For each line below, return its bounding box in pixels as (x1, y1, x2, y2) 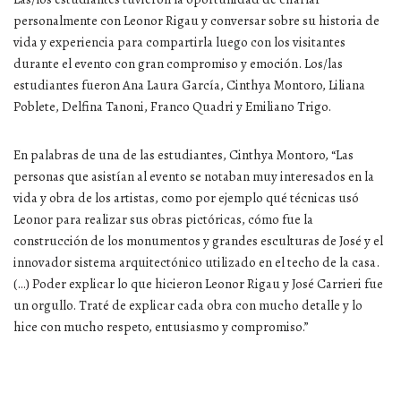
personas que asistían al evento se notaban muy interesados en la (13, 166, 374, 185)
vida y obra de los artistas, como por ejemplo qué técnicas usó (13, 188, 359, 207)
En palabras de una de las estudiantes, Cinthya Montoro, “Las (13, 145, 354, 164)
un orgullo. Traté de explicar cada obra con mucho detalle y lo (13, 295, 363, 314)
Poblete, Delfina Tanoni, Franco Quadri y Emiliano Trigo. (13, 97, 331, 115)
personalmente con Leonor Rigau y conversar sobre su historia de (13, 11, 380, 30)
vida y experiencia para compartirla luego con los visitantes (13, 32, 346, 51)
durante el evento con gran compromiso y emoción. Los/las (13, 54, 343, 73)
